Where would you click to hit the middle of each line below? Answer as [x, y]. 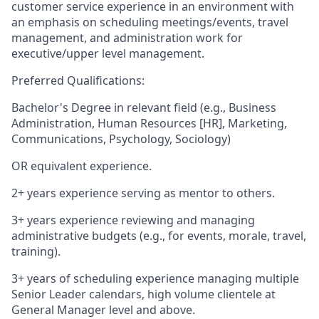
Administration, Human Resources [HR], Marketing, [149, 123]
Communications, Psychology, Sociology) [121, 139]
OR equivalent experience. [82, 166]
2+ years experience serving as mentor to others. [143, 193]
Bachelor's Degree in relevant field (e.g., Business [144, 108]
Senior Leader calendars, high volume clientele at [143, 294]
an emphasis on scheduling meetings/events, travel [150, 22]
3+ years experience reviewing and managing [133, 220]
